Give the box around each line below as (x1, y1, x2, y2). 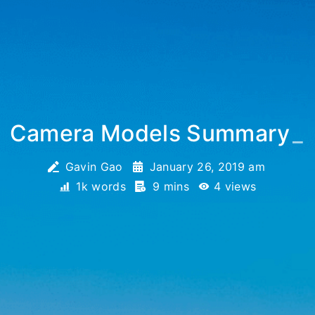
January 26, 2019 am (149, 160, 265, 174)
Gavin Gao (61, 160, 127, 174)
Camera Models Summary (9, 120, 290, 147)
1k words (72, 179, 130, 193)
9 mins (148, 179, 193, 193)
